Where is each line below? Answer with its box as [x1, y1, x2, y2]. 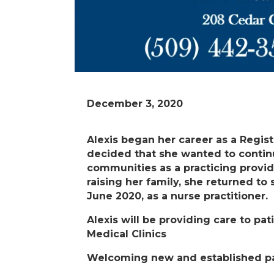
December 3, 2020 [87, 97, 183, 109]
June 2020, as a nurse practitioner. [87, 190, 268, 202]
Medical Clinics [87, 228, 166, 240]
